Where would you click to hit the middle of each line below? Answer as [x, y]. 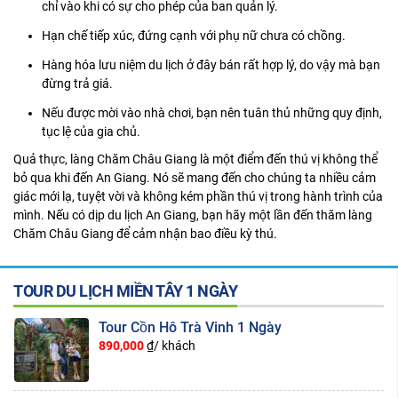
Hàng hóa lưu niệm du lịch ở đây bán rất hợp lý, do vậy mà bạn [211, 64]
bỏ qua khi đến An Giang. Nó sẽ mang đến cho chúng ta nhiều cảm [195, 177]
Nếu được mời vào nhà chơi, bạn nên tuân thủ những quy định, [212, 112]
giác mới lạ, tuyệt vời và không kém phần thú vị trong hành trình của [198, 196]
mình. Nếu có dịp [60, 215]
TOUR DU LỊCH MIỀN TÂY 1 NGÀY [125, 291]
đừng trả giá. [77, 83]
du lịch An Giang [152, 215]
